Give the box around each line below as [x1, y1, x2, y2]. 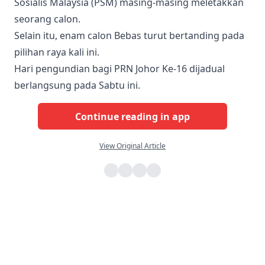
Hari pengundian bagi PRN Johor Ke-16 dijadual [14, 62, 225, 75]
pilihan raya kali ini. [14, 46, 99, 59]
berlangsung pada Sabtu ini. [14, 79, 140, 92]
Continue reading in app [75, 109, 190, 123]
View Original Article [99, 141, 166, 151]
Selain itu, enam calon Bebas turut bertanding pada [14, 29, 244, 42]
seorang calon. [14, 12, 80, 25]
